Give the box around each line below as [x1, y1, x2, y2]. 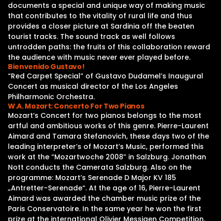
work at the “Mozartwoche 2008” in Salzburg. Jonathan [8, 152, 206, 162]
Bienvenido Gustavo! [8, 62, 85, 72]
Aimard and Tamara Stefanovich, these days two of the [8, 131, 209, 141]
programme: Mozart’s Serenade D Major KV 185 [8, 173, 176, 183]
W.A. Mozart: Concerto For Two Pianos [8, 101, 145, 111]
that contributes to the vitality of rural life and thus [8, 11, 192, 21]
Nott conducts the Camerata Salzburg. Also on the [8, 162, 191, 172]
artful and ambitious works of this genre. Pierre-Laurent [8, 121, 209, 131]
